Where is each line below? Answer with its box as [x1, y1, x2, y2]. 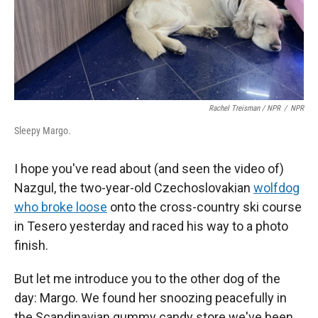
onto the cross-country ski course [107, 199, 302, 214]
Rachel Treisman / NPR [209, 104, 280, 113]
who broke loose [14, 199, 107, 214]
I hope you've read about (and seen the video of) [14, 161, 284, 176]
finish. [14, 238, 48, 253]
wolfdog [253, 180, 300, 195]
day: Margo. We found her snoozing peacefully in [14, 290, 287, 305]
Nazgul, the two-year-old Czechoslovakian [14, 180, 253, 195]
